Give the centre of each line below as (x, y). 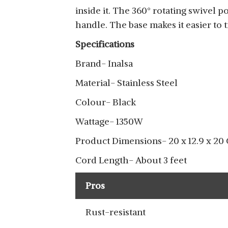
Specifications (105, 44)
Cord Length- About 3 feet (131, 160)
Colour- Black (106, 102)
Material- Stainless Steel (126, 83)
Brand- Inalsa (104, 63)
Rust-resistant (116, 212)
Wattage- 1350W (109, 121)
